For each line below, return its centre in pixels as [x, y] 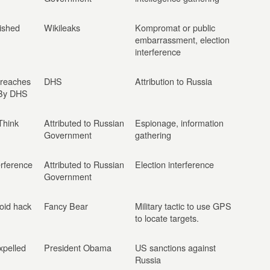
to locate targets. [167, 218]
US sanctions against [175, 247]
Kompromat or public [175, 27]
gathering [153, 135]
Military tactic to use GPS [183, 206]
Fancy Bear [66, 206]
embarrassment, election [182, 39]
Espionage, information [179, 123]
